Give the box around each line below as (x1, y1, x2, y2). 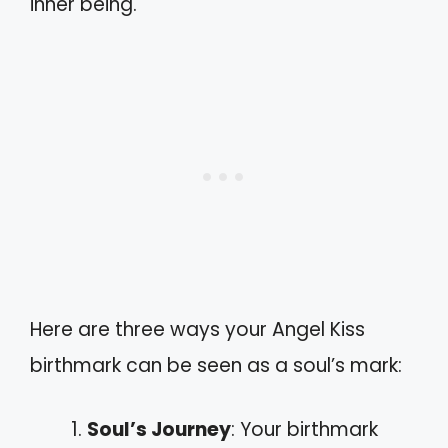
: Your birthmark (231, 416, 378, 444)
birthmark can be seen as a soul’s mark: (30, 351, 402, 379)
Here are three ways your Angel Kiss (30, 315, 365, 343)
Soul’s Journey (87, 416, 231, 444)
